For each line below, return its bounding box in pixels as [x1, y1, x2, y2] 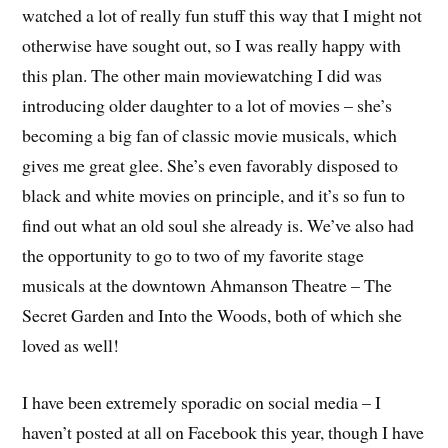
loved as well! [22, 333, 120, 358]
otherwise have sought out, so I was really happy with [22, 33, 402, 58]
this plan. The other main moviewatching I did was [22, 63, 383, 88]
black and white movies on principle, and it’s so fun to [22, 183, 406, 208]
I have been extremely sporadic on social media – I [22, 389, 382, 414]
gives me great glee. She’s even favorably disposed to [22, 153, 399, 178]
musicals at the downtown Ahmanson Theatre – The [22, 273, 393, 298]
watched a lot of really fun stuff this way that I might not [22, 3, 423, 28]
